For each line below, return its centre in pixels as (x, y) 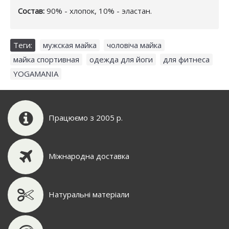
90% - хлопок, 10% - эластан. (98, 10)
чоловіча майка (134, 45)
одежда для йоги (121, 59)
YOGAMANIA (36, 73)
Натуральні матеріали (89, 194)
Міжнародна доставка (89, 156)
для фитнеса (186, 59)
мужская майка (70, 45)
